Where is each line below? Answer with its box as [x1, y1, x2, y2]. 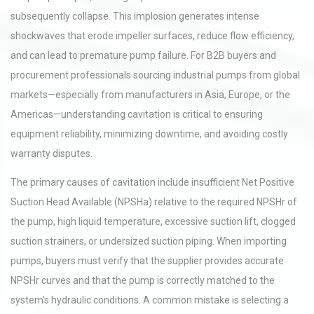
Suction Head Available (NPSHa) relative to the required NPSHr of [11, 196, 297, 207]
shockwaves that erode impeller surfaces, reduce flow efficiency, [11, 30, 294, 41]
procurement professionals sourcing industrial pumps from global [11, 69, 300, 81]
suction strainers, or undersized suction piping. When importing [11, 235, 287, 247]
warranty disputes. [11, 148, 93, 159]
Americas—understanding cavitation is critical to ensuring [11, 109, 263, 120]
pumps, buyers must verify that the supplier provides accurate [11, 255, 284, 266]
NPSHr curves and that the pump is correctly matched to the [11, 275, 275, 286]
